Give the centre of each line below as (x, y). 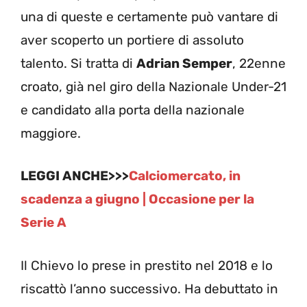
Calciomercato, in (185, 176)
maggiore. (51, 133)
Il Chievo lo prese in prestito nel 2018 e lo (147, 265)
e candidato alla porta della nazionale (133, 110)
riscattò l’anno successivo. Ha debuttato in (149, 288)
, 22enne (259, 63)
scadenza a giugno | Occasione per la (137, 199)
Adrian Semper (184, 63)
